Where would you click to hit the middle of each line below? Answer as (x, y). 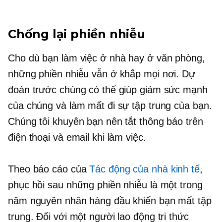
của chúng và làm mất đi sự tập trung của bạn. (110, 105)
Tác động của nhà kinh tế (144, 169)
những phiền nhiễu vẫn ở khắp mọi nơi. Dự (102, 74)
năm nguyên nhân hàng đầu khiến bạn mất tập (110, 200)
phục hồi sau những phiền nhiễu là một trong (105, 185)
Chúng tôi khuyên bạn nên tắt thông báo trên (106, 121)
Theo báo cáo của (49, 169)
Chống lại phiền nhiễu (77, 34)
